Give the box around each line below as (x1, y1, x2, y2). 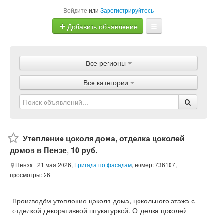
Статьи (97, 125, 120, 135)
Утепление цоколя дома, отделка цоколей (23, 133, 185, 144)
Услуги (98, 106, 119, 116)
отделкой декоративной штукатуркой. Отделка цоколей (12, 205, 187, 215)
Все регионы (85, 58, 126, 68)
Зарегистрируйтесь (100, 6, 154, 14)
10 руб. (71, 144, 97, 155)
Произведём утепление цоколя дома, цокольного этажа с (12, 196, 195, 205)
